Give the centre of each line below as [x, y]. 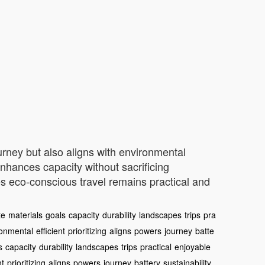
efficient [51, 231]
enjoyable [193, 247]
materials [25, 215]
